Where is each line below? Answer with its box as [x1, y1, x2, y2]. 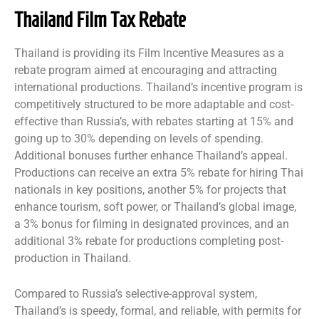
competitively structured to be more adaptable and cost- [14, 98, 293, 111]
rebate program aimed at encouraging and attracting [14, 63, 277, 77]
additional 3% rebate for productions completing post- [14, 234, 283, 248]
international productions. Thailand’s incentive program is [14, 80, 303, 94]
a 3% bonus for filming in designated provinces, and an [14, 217, 289, 231]
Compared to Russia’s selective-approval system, [14, 286, 257, 300]
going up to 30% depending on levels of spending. [14, 132, 263, 145]
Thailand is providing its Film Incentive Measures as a [14, 46, 284, 60]
